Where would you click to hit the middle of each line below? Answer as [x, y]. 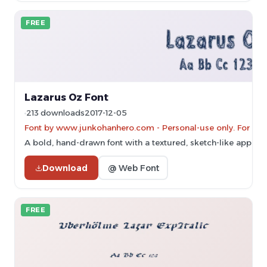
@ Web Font [133, 168]
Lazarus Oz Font [66, 97]
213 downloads [55, 113]
